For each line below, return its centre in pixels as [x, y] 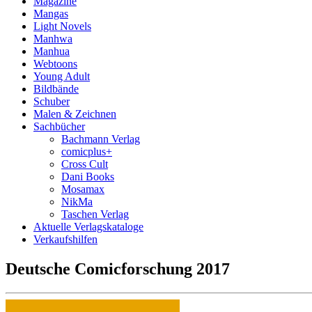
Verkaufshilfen [65, 239]
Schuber [52, 101]
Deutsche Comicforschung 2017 [118, 268]
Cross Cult [85, 164]
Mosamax [83, 189]
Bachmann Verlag [101, 139]
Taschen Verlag [95, 214]
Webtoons [55, 64]
